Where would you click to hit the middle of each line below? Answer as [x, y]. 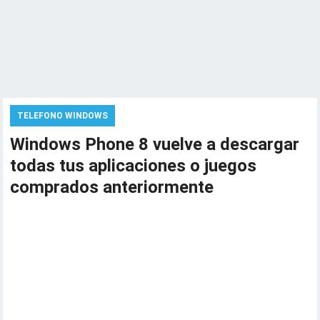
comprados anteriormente [112, 187]
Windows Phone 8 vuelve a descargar [155, 144]
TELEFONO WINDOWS [63, 116]
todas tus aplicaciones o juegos [134, 166]
